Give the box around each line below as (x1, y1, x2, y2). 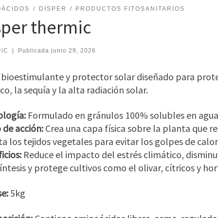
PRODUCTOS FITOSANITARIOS (75, 5, 185, 13)
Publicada (18, 47, 51, 54)
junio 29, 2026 (51, 47, 96, 54)
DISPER (38, 5, 67, 13)
